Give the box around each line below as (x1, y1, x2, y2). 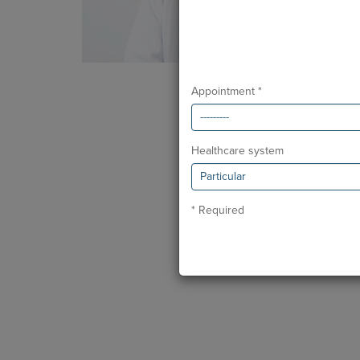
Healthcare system (191, 144, 284, 158)
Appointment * (191, 84, 262, 99)
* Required (191, 203, 244, 218)
